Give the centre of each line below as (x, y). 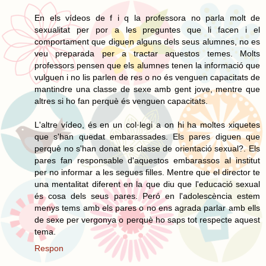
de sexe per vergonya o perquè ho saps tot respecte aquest (147, 219)
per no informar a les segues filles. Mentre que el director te (147, 172)
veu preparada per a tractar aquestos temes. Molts (147, 53)
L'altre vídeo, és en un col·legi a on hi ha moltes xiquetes (147, 124)
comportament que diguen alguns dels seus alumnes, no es (147, 41)
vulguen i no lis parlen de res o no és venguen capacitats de (147, 77)
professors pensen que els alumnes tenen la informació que (147, 65)
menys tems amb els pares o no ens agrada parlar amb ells (147, 208)
